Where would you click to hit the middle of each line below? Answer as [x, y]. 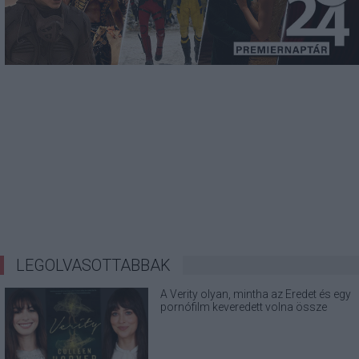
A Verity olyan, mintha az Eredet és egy [256, 294]
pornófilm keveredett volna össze [244, 307]
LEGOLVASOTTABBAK [93, 265]
